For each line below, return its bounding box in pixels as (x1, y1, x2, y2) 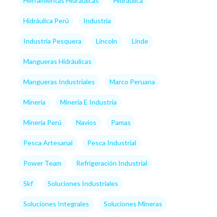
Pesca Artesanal (23, 139, 73, 147)
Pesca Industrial (87, 139, 136, 147)
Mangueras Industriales (23, 77, 95, 86)
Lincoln (95, 37, 117, 45)
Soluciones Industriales (47, 179, 118, 187)
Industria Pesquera (23, 37, 81, 45)
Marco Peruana (109, 77, 155, 86)
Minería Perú (23, 118, 62, 126)
